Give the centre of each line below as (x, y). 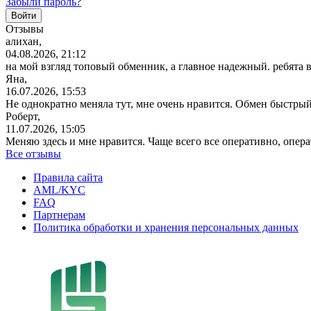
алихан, (24, 41)
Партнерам (59, 215)
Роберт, (23, 116)
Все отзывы (33, 153)
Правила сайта (68, 177)
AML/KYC (59, 190)
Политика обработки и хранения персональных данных (166, 227)
